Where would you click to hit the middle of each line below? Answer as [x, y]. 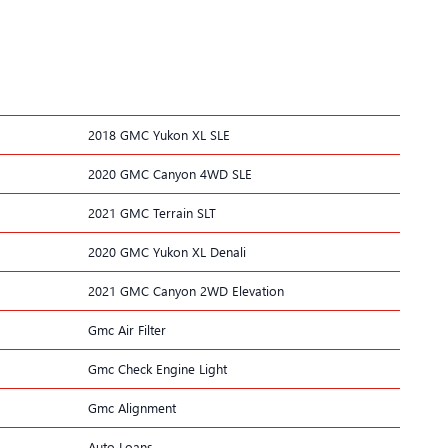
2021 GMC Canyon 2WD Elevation [186, 290]
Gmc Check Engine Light [157, 368]
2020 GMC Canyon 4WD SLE [170, 173]
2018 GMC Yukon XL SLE [159, 134]
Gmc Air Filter [127, 329]
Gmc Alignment [132, 407]
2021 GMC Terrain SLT [152, 212]
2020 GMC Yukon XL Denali [167, 251]
